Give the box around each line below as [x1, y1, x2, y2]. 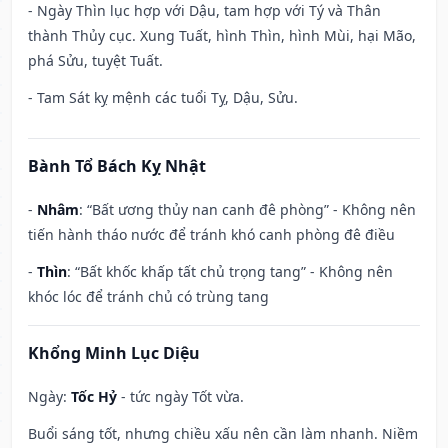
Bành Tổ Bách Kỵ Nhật [28, 155, 206, 178]
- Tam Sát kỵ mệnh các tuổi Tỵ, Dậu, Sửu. [28, 88, 298, 108]
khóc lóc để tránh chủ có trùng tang [28, 287, 269, 307]
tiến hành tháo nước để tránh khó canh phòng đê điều [28, 225, 395, 245]
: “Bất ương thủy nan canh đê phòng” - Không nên [79, 200, 416, 220]
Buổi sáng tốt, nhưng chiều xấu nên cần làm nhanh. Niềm [28, 424, 418, 444]
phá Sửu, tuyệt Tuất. [28, 51, 163, 71]
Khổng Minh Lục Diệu [28, 342, 200, 365]
